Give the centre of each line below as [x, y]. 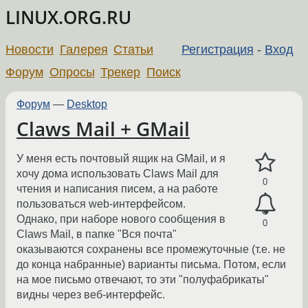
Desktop [87, 104]
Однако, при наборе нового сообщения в [121, 219]
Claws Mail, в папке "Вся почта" [97, 234]
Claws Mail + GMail [103, 129]
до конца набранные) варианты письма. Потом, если [151, 265]
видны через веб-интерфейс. [91, 295]
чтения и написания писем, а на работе [117, 189]
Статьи [134, 49]
